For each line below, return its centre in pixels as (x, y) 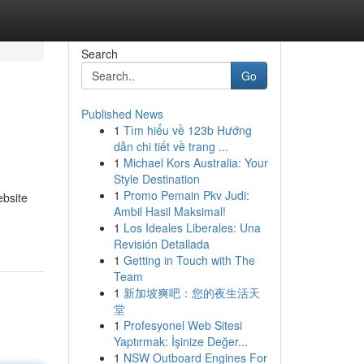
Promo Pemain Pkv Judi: (186, 195)
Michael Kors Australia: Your (195, 162)
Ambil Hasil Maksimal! (169, 211)
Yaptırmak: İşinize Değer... (180, 341)
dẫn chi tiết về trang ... (171, 146)
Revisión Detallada (161, 244)
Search (99, 54)
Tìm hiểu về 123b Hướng (187, 130)
